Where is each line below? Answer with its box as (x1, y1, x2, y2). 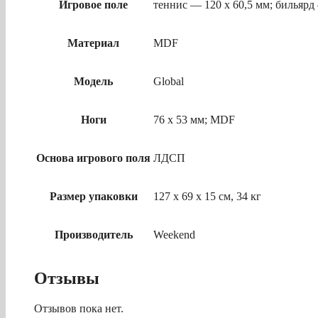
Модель (74, 75, 113, 88)
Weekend (153, 229, 195, 241)
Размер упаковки (49, 190, 138, 203)
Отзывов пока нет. (34, 302, 124, 314)
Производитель (54, 229, 133, 241)
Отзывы (34, 269, 99, 287)
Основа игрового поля (36, 152, 150, 165)
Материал (67, 37, 119, 50)
